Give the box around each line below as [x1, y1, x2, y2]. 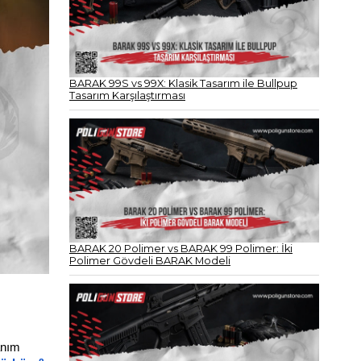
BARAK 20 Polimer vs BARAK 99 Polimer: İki [69, 242, 293, 255]
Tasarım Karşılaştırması [69, 89, 185, 102]
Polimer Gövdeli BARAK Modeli [69, 254, 230, 267]
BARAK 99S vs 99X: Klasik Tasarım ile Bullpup [69, 77, 297, 89]
